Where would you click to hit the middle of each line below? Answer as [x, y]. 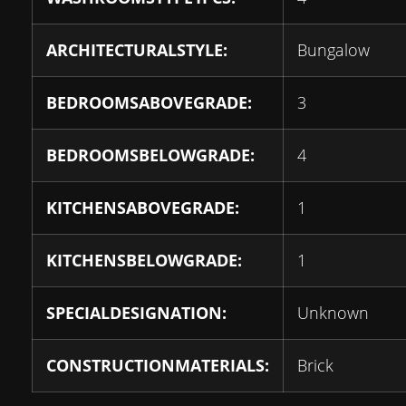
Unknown [333, 313]
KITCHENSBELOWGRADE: [144, 261]
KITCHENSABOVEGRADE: [143, 208]
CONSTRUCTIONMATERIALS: [158, 366]
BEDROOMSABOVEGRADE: [149, 103]
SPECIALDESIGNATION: [136, 313]
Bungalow [333, 50]
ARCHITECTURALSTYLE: [137, 50]
